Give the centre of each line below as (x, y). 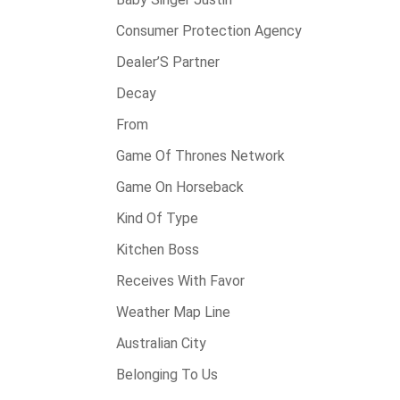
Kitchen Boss (158, 250)
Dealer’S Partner (168, 62)
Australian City (161, 343)
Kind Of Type (157, 218)
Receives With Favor (180, 281)
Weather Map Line (173, 312)
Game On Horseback (180, 187)
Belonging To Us (167, 375)
